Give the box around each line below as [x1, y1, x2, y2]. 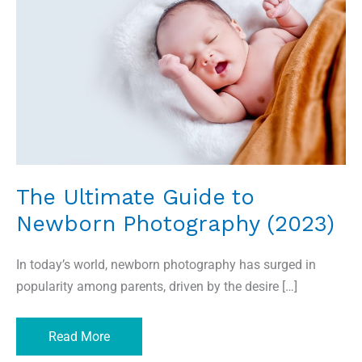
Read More [48, 328, 110, 344]
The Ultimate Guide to [16, 184, 255, 211]
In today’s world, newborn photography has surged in [16, 256, 316, 272]
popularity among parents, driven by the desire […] [16, 278, 297, 294]
